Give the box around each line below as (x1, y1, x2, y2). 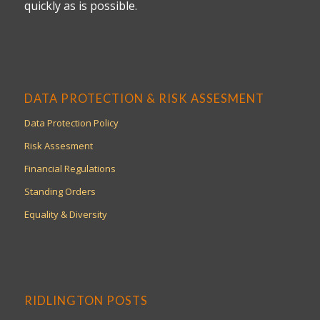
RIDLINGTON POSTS (24, 294, 148, 309)
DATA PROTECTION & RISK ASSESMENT (24, 91, 264, 106)
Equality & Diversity (24, 208, 107, 221)
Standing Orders (24, 185, 96, 199)
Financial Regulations (24, 162, 116, 176)
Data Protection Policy (24, 116, 119, 130)
